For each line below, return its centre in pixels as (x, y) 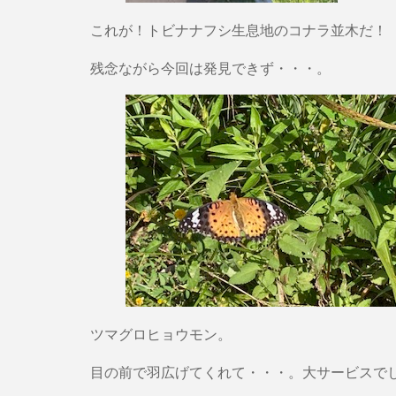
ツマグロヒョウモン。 (161, 334)
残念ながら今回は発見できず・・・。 (210, 68)
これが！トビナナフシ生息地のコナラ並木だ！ (239, 30)
